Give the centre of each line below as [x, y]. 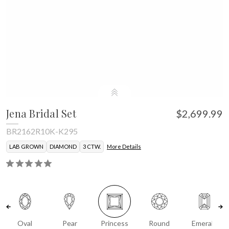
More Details [124, 146]
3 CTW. [92, 146]
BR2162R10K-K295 [42, 131]
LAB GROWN [26, 146]
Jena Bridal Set [41, 113]
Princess [115, 223]
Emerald [204, 223]
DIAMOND [63, 146]
